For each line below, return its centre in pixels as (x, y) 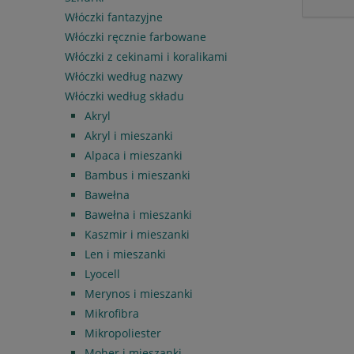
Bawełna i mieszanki (138, 214)
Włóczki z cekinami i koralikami (146, 56)
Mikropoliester (123, 333)
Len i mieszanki (125, 254)
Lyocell (102, 273)
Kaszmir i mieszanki (137, 234)
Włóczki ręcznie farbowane (136, 36)
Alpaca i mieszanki (134, 155)
